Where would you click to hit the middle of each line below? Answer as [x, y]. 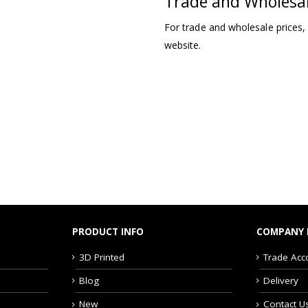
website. [183, 45]
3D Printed [101, 257]
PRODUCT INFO [108, 231]
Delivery [281, 280]
